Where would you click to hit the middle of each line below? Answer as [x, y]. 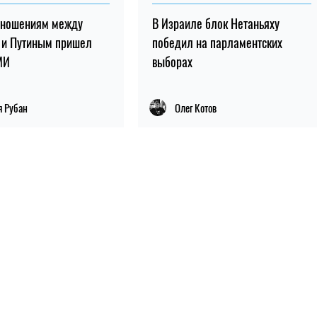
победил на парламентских [217, 42]
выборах [172, 61]
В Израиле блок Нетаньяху [215, 23]
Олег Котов [195, 107]
